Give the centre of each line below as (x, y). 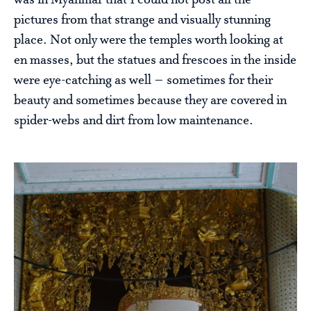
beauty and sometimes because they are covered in (150, 101)
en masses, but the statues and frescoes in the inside (155, 61)
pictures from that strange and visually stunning (142, 20)
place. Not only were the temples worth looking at (149, 41)
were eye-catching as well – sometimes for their (143, 81)
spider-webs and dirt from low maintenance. (134, 121)
